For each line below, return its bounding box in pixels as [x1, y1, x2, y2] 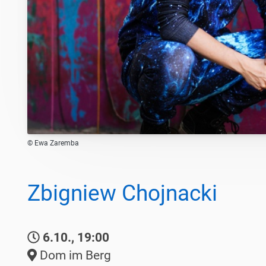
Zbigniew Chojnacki [27, 180, 217, 207]
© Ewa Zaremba [27, 139, 79, 148]
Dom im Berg [36, 248, 111, 263]
